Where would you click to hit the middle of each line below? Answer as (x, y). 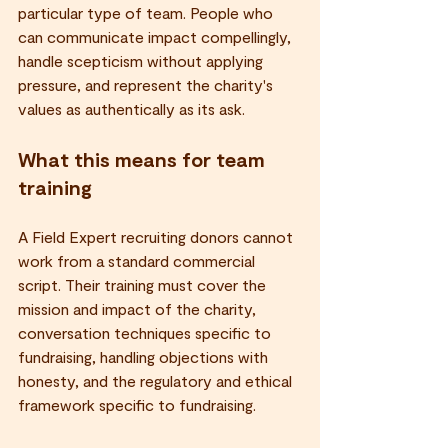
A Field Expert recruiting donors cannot (157, 236)
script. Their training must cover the (144, 284)
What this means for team (144, 158)
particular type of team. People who (147, 12)
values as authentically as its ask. (131, 108)
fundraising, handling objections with (145, 356)
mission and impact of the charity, (139, 308)
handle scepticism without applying (142, 60)
